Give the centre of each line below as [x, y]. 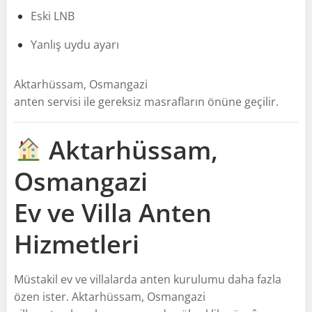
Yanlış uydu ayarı [75, 44]
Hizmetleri [77, 244]
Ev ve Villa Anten [113, 212]
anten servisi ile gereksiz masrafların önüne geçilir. [146, 101]
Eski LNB [53, 16]
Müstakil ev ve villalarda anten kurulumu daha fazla [148, 279]
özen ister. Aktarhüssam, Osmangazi [110, 296]
